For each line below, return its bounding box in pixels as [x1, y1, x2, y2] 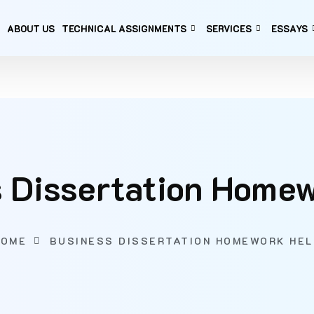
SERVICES [205, 22, 252, 34]
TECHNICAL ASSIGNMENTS [61, 22, 186, 34]
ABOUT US [6, 22, 55, 34]
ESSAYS [271, 22, 308, 34]
